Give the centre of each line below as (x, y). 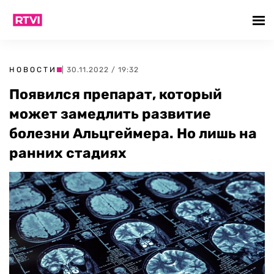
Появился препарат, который (116, 94)
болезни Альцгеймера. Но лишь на (133, 133)
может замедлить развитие (110, 114)
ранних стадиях (68, 153)
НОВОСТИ (33, 70)
